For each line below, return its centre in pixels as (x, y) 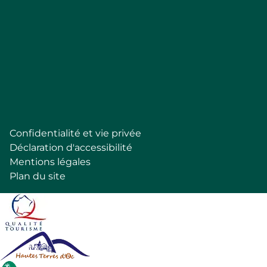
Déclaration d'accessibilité (71, 148)
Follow (148, 13)
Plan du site (38, 176)
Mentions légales (50, 162)
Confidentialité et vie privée (75, 133)
